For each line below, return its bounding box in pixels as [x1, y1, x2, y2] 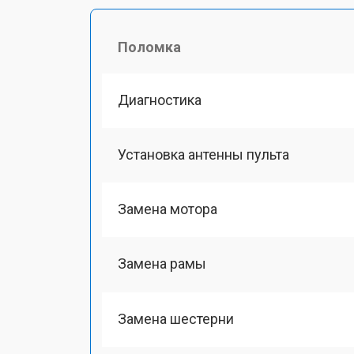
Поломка [118, 38, 181, 55]
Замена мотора [118, 201, 217, 217]
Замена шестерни [118, 310, 234, 327]
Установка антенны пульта [118, 145, 289, 163]
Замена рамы [118, 255, 206, 273]
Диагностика [118, 91, 201, 108]
